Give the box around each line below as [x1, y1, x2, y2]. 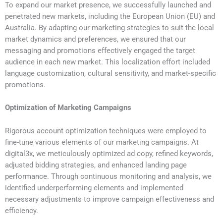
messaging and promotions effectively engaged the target [5, 46, 195, 55]
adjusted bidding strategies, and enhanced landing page [5, 160, 187, 169]
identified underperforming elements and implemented [5, 183, 183, 192]
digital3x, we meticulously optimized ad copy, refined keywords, [5, 149, 213, 158]
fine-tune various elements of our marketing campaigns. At [5, 137, 199, 147]
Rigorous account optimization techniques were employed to [5, 126, 207, 135]
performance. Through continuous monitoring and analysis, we [5, 171, 212, 181]
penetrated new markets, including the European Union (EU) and [5, 12, 215, 21]
